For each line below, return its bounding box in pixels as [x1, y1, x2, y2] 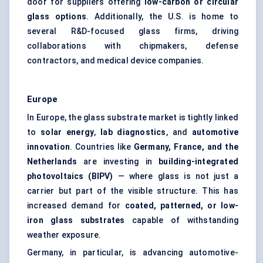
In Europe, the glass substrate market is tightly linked [27, 113, 239, 123]
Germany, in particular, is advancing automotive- [27, 248, 238, 258]
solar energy [41, 127, 95, 137]
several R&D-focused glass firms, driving [27, 26, 238, 36]
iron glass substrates [27, 215, 125, 225]
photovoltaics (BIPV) [27, 171, 113, 181]
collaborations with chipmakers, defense [27, 41, 238, 51]
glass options [27, 12, 86, 22]
